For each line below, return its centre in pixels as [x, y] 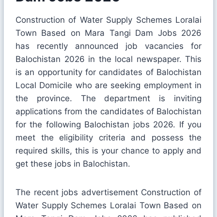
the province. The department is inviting [108, 98]
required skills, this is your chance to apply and [108, 150]
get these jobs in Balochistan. [73, 163]
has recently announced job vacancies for [108, 46]
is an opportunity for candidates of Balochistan [108, 72]
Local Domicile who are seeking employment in [108, 85]
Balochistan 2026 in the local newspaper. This [108, 59]
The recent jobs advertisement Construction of [108, 192]
